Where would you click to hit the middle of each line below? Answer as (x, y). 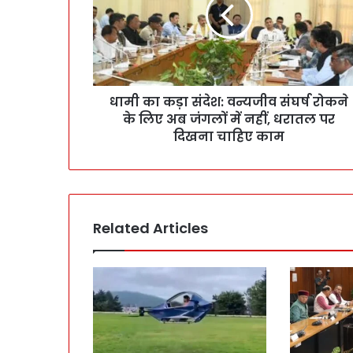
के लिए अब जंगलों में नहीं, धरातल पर (229, 120)
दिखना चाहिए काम (229, 137)
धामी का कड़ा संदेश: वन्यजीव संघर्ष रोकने (229, 102)
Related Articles (150, 229)
